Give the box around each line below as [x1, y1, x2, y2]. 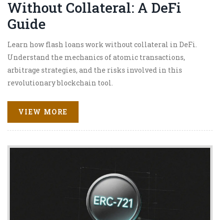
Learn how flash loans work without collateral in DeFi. [7, 39, 197, 49]
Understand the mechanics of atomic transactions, [7, 52, 185, 62]
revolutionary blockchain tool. [7, 78, 113, 87]
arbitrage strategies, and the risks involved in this [7, 65, 182, 75]
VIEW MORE [18, 107, 68, 117]
